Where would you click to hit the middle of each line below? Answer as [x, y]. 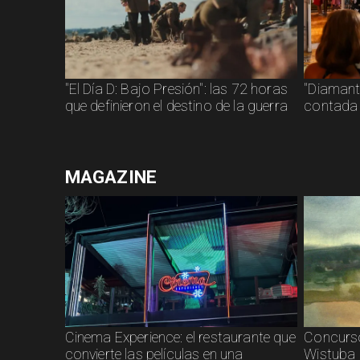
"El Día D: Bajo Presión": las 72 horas [176, 89]
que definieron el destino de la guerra [176, 106]
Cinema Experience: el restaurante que [180, 337]
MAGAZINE [111, 178]
